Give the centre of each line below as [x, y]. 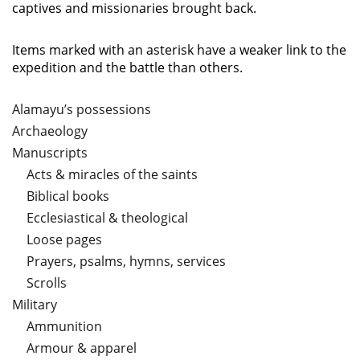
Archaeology [50, 131]
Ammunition [64, 327]
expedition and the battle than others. [127, 68]
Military [35, 305]
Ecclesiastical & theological [107, 218]
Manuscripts [50, 153]
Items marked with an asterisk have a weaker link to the [179, 50]
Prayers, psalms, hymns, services [126, 262]
